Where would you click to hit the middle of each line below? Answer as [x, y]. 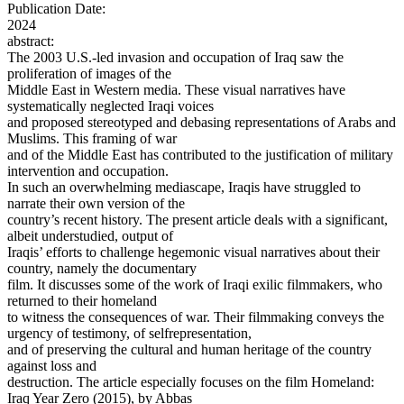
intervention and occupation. [88, 171]
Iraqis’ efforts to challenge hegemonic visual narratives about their [193, 252]
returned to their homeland [82, 301]
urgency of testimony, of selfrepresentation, [129, 334]
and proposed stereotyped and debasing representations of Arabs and [202, 123]
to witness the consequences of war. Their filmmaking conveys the [196, 317]
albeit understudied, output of [90, 236]
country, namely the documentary [102, 269]
